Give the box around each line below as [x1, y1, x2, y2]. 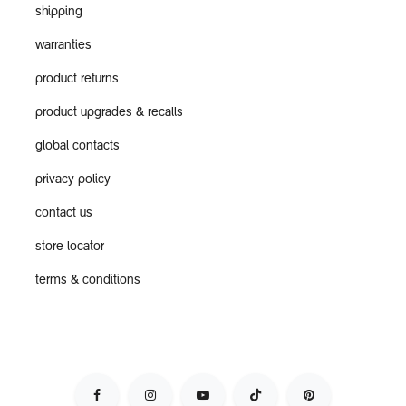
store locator [35, 241, 104, 255]
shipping [35, 6, 82, 20]
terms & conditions [35, 275, 140, 288]
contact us [35, 208, 92, 221]
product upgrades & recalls [35, 107, 183, 121]
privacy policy [35, 174, 111, 188]
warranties [35, 40, 92, 53]
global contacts [35, 140, 120, 154]
